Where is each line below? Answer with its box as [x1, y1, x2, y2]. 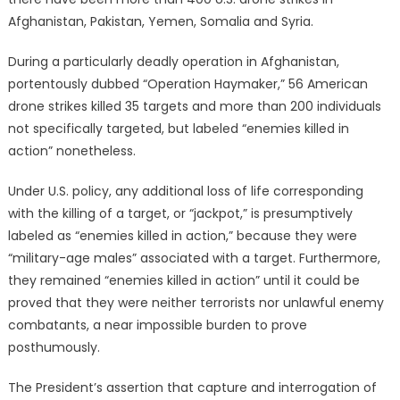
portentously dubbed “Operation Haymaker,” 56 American [7, 75, 368, 93]
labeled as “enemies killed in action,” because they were [7, 227, 357, 245]
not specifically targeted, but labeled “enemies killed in [7, 120, 349, 137]
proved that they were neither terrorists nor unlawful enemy [7, 294, 384, 312]
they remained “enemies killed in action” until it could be [7, 271, 360, 289]
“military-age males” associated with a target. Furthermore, [7, 249, 380, 267]
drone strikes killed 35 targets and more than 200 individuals [7, 97, 381, 115]
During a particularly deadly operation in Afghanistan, [7, 53, 339, 71]
